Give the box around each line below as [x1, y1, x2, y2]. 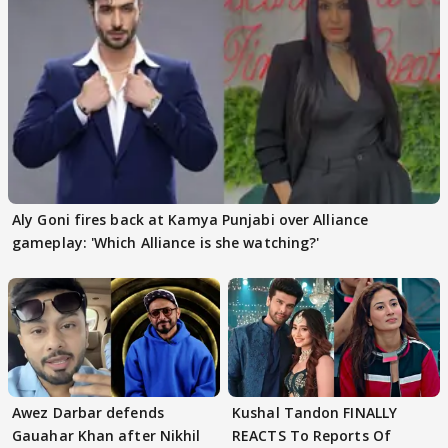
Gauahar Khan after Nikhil [12, 426, 201, 446]
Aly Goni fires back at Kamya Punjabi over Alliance [12, 210, 368, 229]
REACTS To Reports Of [232, 426, 391, 446]
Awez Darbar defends [12, 403, 164, 423]
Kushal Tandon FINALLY [232, 403, 398, 423]
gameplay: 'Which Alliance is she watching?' [12, 233, 320, 252]
